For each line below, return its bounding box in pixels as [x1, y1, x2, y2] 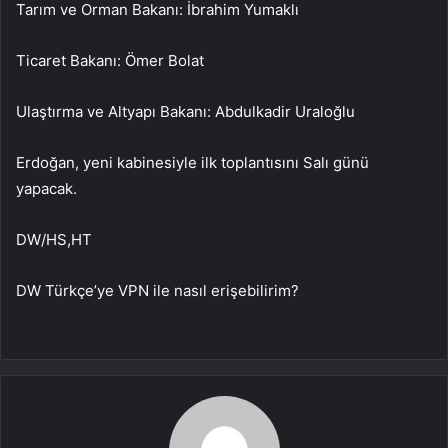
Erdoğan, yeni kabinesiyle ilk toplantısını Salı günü [16, 152, 369, 172]
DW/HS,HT [16, 229, 92, 249]
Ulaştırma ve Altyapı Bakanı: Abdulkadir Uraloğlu [16, 101, 355, 121]
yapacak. [16, 178, 77, 198]
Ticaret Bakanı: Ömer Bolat [16, 50, 204, 70]
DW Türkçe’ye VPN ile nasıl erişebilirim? [16, 280, 299, 300]
